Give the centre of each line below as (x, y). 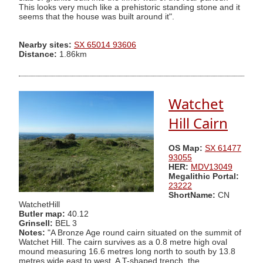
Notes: (32, 232)
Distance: (38, 54)
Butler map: (43, 214)
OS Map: (186, 148)
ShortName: (192, 195)
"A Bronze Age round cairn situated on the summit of (143, 232)
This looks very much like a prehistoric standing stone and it (129, 7)
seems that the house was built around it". (97, 16)
